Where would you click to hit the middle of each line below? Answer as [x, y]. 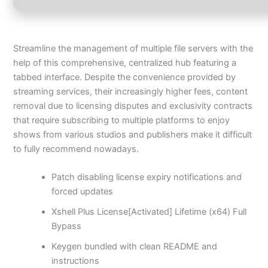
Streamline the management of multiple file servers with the [133, 48]
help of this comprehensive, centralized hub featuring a [125, 63]
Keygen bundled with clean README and [135, 247]
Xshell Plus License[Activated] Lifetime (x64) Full [149, 212]
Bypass [67, 226]
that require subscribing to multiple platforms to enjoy [122, 120]
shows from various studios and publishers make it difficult [133, 134]
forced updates [83, 192]
